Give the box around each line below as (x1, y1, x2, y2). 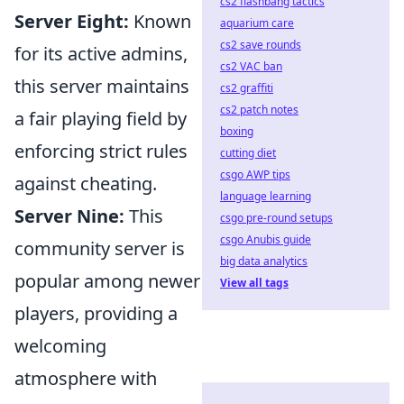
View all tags (220, 275, 289, 290)
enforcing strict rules (14, 138, 188, 163)
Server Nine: (14, 203, 124, 228)
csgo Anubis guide (220, 232, 311, 247)
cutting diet (220, 145, 276, 161)
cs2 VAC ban (220, 59, 282, 74)
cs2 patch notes (220, 102, 298, 117)
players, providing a (14, 300, 178, 326)
